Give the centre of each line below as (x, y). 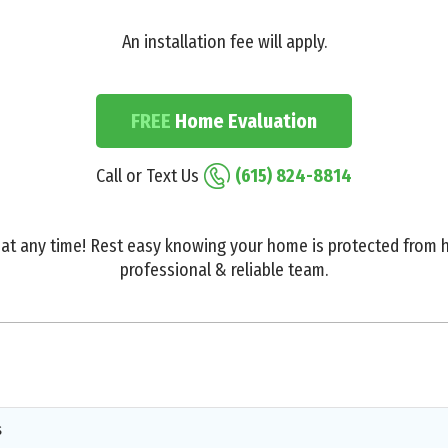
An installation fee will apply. (224, 41)
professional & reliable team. (224, 269)
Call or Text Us (147, 175)
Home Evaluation (244, 120)
